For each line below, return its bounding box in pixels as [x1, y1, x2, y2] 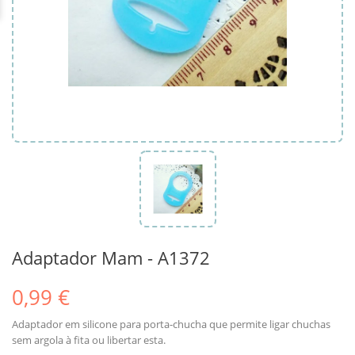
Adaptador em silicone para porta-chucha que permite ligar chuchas [12, 316, 330, 331]
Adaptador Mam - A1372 [12, 245, 210, 269]
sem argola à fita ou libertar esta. [12, 332, 168, 347]
